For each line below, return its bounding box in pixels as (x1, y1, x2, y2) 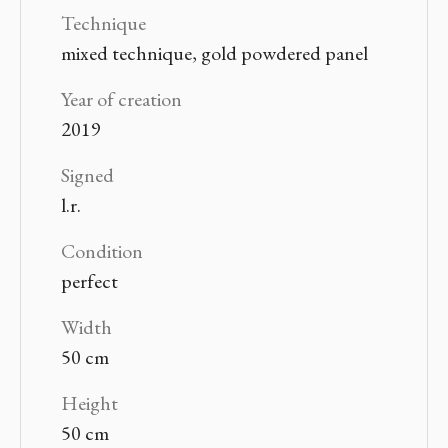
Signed (60, 162, 114, 188)
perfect (60, 268, 118, 294)
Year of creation (60, 86, 182, 112)
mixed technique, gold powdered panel (60, 40, 368, 66)
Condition (60, 238, 143, 264)
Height (60, 390, 118, 416)
